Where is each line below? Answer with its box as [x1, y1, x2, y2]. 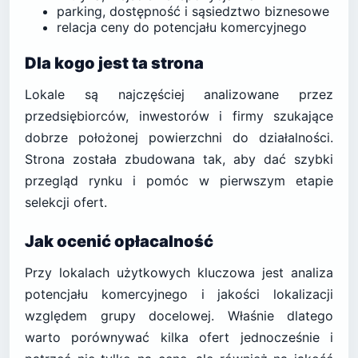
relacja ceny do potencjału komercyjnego [57, 19, 307, 35]
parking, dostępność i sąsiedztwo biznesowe [57, 3, 329, 19]
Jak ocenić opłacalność [25, 232, 213, 251]
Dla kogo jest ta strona [25, 54, 204, 73]
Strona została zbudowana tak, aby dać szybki [25, 151, 333, 167]
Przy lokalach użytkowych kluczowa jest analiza [25, 265, 333, 280]
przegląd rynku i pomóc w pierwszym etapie [25, 173, 333, 189]
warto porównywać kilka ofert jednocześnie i [25, 329, 333, 345]
